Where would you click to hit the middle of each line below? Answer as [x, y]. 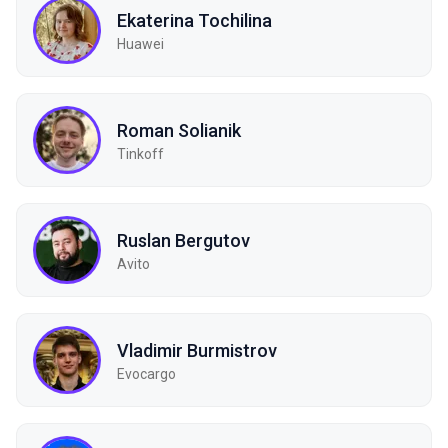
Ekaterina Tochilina [194, 20]
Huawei [140, 43]
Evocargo [146, 373]
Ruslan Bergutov [183, 240]
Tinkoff [140, 153]
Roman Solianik [179, 130]
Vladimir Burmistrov [197, 350]
